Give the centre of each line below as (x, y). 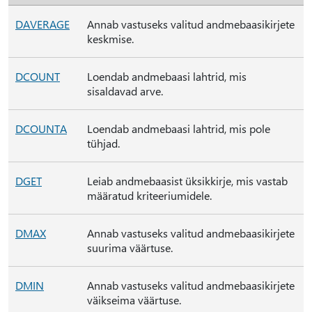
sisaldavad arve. (125, 91)
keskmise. (110, 39)
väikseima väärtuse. (134, 300)
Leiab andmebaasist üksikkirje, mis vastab (187, 181)
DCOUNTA (41, 128)
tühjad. (103, 143)
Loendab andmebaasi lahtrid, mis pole (179, 128)
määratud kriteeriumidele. (149, 195)
